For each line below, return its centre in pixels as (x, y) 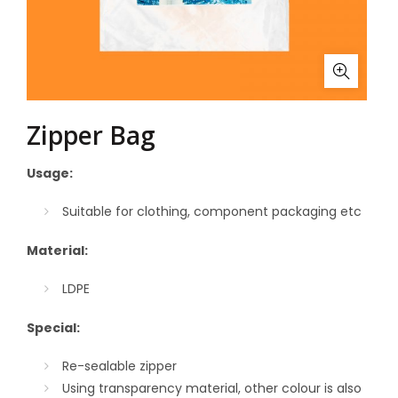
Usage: (51, 173)
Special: (55, 328)
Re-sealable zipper (119, 366)
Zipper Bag (91, 135)
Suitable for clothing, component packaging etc (212, 211)
